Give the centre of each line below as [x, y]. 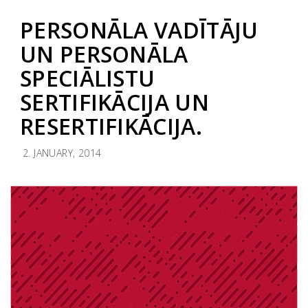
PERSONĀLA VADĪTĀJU [139, 30]
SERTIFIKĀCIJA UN [114, 102]
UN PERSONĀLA [104, 54]
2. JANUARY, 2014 [62, 153]
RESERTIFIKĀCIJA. [111, 126]
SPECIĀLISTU [88, 78]
